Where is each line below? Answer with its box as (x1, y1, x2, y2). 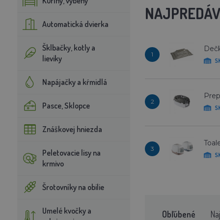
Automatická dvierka (42, 19, 109, 29)
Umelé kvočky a (42, 205, 91, 216)
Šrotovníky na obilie (42, 182, 104, 192)
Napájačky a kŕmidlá (42, 77, 107, 87)
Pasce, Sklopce (42, 100, 90, 110)
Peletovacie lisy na (42, 147, 101, 158)
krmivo (42, 158, 64, 168)
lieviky (42, 53, 62, 63)
